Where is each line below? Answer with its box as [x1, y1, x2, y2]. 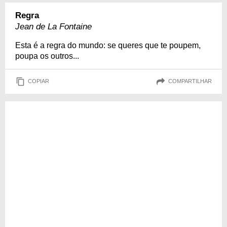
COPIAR [28, 78, 49, 85]
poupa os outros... [15, 51, 79, 60]
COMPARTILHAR [168, 78, 212, 85]
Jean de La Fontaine [15, 21, 92, 31]
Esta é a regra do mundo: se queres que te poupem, [15, 41, 201, 50]
